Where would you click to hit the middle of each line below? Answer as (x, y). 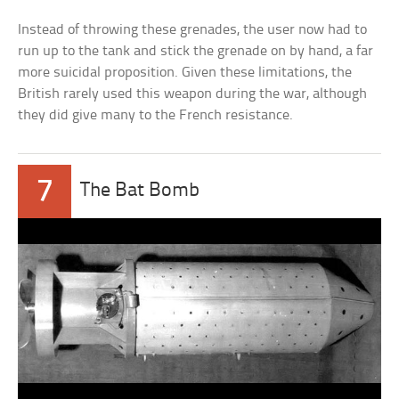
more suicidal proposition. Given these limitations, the (185, 72)
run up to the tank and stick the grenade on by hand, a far (196, 51)
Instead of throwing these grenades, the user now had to (193, 29)
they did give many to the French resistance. (156, 115)
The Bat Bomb (140, 191)
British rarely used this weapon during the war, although (193, 94)
